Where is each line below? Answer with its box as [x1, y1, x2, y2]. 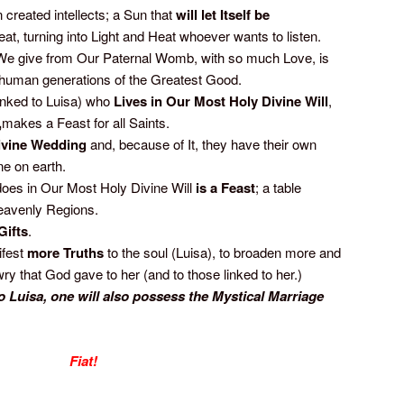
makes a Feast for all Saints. [2, 113, 170, 133]
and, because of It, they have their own [87, 134, 317, 154]
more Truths [27, 243, 104, 263]
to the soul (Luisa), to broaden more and [104, 243, 341, 262]
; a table [255, 178, 301, 197]
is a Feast [196, 178, 255, 198]
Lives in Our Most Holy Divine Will [114, 91, 328, 112]
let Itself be [201, 5, 270, 25]
